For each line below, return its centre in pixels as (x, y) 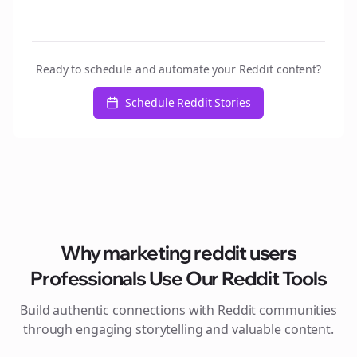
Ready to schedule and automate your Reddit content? (178, 69)
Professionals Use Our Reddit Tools (178, 278)
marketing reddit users (200, 253)
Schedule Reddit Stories (188, 102)
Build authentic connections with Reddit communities (178, 310)
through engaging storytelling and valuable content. (178, 329)
